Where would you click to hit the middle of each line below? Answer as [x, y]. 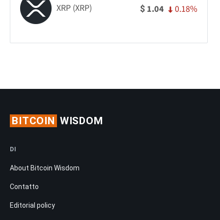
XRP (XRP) [74, 8]
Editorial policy [32, 205]
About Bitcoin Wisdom [45, 168]
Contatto [24, 186]
